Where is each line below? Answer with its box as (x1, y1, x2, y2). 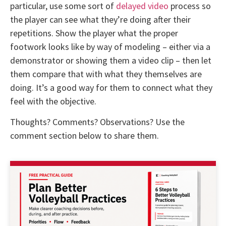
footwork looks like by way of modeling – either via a (10, 41, 210, 53)
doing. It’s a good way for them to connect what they (10, 82, 212, 94)
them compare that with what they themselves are (10, 68, 202, 80)
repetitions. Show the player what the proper (10, 27, 178, 39)
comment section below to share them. (10, 130, 159, 142)
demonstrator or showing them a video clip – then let (10, 54, 211, 67)
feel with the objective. (10, 95, 96, 107)
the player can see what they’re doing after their (10, 14, 191, 26)
